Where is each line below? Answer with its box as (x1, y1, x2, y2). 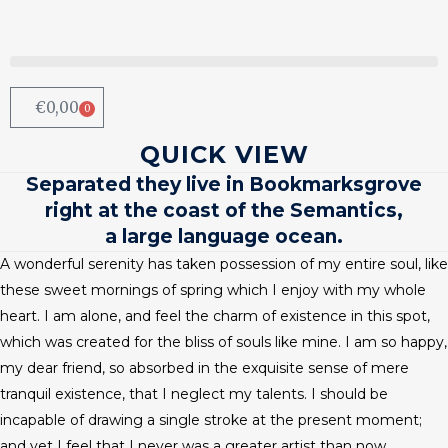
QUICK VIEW (139, 140, 309, 169)
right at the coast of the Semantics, (45, 199, 403, 222)
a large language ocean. (105, 225, 343, 248)
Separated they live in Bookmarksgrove (26, 173, 422, 196)
